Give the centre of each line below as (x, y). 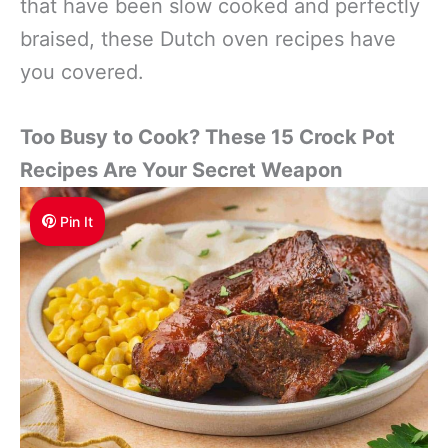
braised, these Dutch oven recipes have (208, 38)
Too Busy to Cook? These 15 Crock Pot (207, 136)
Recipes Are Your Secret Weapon (181, 169)
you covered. (82, 71)
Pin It (77, 221)
